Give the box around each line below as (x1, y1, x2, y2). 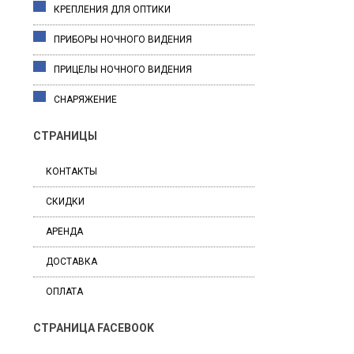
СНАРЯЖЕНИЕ (54, 94, 117, 105)
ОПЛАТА (46, 286, 83, 297)
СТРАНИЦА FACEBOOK (33, 322, 154, 334)
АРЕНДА (46, 226, 83, 237)
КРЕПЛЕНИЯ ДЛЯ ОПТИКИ (54, 4, 171, 15)
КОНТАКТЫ (46, 166, 97, 177)
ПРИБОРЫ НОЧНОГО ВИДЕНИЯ (54, 34, 192, 45)
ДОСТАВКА (46, 256, 97, 267)
